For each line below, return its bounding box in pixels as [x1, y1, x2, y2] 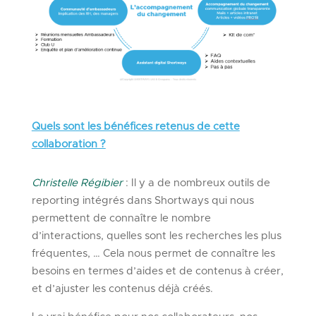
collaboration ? [31, 139, 106, 150]
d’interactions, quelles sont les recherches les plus [31, 231, 281, 242]
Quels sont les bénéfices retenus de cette [31, 121, 240, 133]
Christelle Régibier [31, 178, 123, 189]
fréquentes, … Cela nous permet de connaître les [31, 248, 275, 260]
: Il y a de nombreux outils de [125, 178, 270, 189]
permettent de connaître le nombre [31, 213, 211, 224]
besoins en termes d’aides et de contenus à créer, [31, 266, 284, 277]
